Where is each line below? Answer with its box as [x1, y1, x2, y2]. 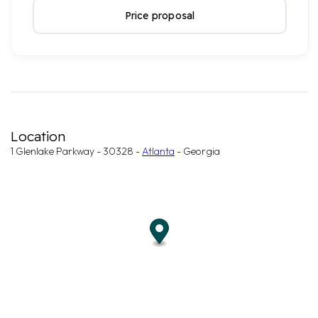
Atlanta [142, 145, 175, 158]
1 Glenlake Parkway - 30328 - [11, 145, 142, 158]
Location [11, 128, 65, 145]
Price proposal [124, 9, 195, 22]
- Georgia [175, 145, 220, 158]
